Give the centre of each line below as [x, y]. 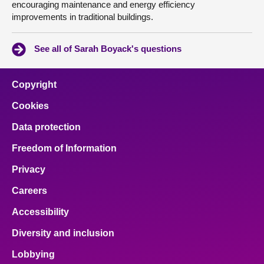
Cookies [30, 106]
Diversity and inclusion [63, 233]
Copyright [34, 85]
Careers [29, 191]
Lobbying [33, 254]
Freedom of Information [64, 148]
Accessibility [40, 212]
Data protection [46, 127]
